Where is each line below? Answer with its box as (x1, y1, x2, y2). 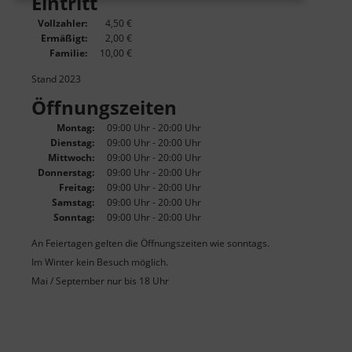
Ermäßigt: (41, 31, 87, 46)
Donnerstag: (38, 166, 94, 180)
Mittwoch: (48, 151, 94, 165)
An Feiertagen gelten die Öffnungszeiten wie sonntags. (31, 236, 269, 251)
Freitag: (59, 181, 94, 195)
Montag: (57, 121, 94, 135)
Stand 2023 (31, 72, 81, 86)
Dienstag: (50, 136, 94, 150)
